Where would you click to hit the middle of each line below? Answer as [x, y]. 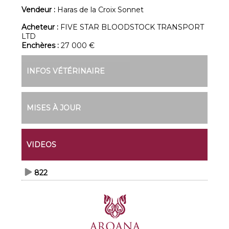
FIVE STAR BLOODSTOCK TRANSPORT [132, 27]
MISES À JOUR [54, 108]
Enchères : [41, 45]
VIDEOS [42, 145]
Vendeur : [40, 10]
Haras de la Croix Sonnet [101, 10]
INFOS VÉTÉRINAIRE [66, 71]
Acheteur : [41, 27]
